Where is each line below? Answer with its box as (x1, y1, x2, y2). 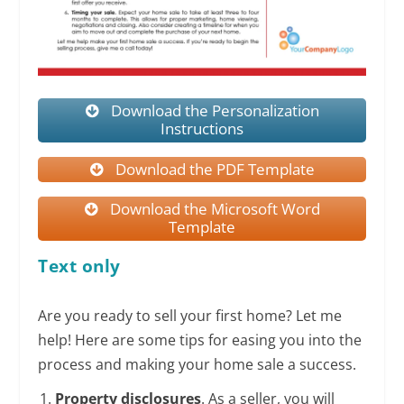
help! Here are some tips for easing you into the (38, 329, 363, 350)
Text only (38, 253, 121, 278)
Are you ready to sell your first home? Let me (38, 305, 343, 326)
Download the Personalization (107, 100, 320, 122)
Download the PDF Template (112, 158, 316, 179)
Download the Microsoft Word (106, 198, 321, 220)
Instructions (161, 118, 243, 140)
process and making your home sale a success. (38, 353, 357, 374)
